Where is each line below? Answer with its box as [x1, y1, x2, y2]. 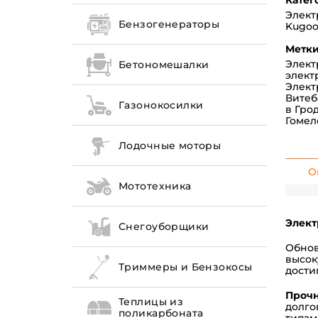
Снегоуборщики [119, 220, 209, 234]
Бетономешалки [119, 58, 209, 72]
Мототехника [119, 180, 192, 193]
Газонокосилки [119, 99, 204, 112]
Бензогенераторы [119, 18, 220, 31]
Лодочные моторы [119, 139, 221, 153]
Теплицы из [119, 295, 184, 309]
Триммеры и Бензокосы [119, 261, 253, 274]
